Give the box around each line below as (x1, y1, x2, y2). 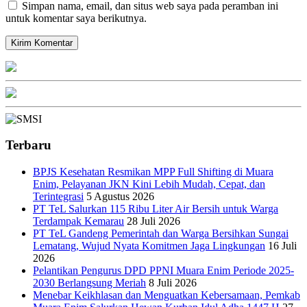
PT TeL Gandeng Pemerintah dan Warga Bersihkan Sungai (33, 228, 288, 240)
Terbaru (5, 138, 51, 153)
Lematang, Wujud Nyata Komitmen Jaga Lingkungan (33, 240, 265, 252)
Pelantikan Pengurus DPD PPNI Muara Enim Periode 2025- (33, 265, 294, 277)
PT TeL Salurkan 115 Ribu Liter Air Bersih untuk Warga (33, 203, 278, 215)
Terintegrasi (33, 191, 84, 203)
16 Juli (268, 240, 297, 252)
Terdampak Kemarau (33, 215, 124, 228)
